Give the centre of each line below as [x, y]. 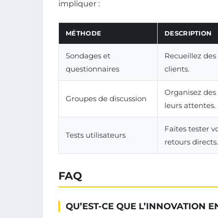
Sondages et [88, 56]
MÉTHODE [84, 33]
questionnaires [92, 69]
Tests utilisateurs [96, 135]
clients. [177, 69]
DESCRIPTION [188, 33]
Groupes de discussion [106, 99]
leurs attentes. [190, 106]
